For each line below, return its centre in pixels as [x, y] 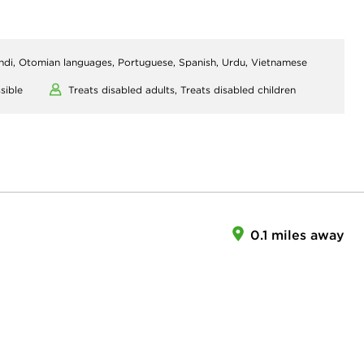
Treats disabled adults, [124, 90]
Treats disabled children [238, 90]
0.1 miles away [297, 235]
